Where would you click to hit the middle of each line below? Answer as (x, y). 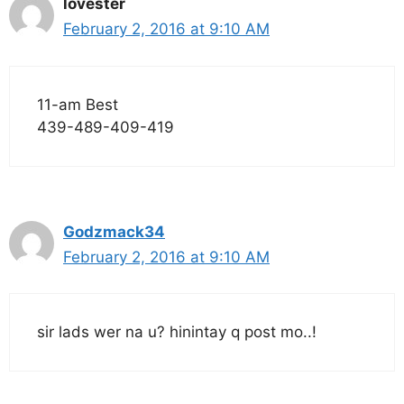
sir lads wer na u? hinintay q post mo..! (177, 332)
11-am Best (78, 104)
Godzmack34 (114, 231)
